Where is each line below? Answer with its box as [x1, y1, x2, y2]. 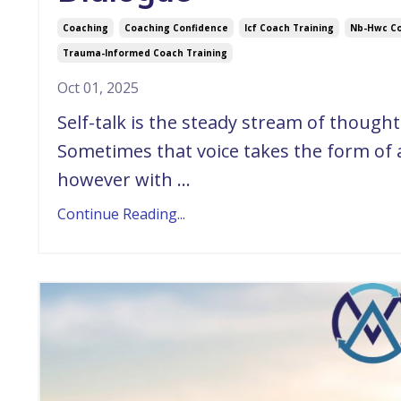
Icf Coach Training [244, 21, 334, 35]
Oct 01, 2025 [57, 78, 139, 98]
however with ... [57, 167, 191, 192]
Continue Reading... [57, 204, 185, 225]
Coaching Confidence [124, 21, 228, 35]
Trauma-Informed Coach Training [63, 47, 227, 60]
